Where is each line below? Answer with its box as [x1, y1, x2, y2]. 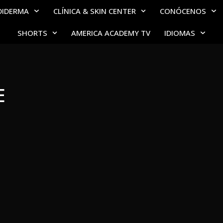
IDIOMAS [164, 28, 196, 38]
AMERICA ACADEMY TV [71, 28, 151, 38]
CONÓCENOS [160, 6, 207, 16]
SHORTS [17, 28, 47, 38]
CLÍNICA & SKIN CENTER [53, 6, 136, 16]
